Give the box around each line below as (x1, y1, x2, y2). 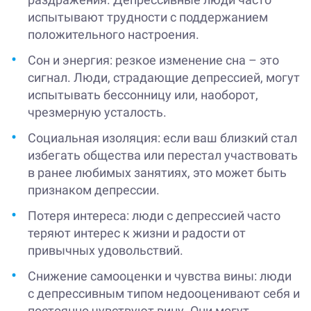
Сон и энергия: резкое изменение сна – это (28, 53, 279, 68)
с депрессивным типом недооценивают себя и (28, 286, 300, 301)
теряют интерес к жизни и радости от (28, 226, 246, 241)
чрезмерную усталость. (28, 105, 167, 120)
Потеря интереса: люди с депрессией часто (28, 208, 280, 224)
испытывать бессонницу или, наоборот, (28, 87, 258, 103)
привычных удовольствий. (28, 243, 183, 258)
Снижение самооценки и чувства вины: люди (28, 269, 292, 284)
